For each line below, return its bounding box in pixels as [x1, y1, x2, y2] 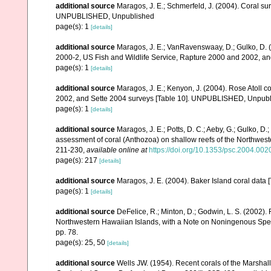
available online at [87, 146, 147, 155]
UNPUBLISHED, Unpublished [56, 12, 154, 21]
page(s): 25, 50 [56, 238, 107, 247]
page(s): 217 [56, 156, 99, 165]
